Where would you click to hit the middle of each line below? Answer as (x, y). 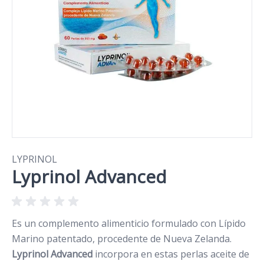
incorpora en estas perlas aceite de (171, 254)
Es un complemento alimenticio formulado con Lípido (129, 224)
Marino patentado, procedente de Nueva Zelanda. (122, 239)
